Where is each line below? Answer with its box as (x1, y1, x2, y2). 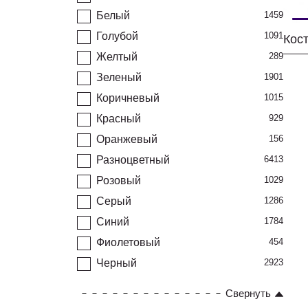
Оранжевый (96, 133, 157, 145)
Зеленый (96, 71, 142, 83)
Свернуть (225, 287, 271, 299)
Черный (96, 257, 137, 269)
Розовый (96, 175, 141, 186)
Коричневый (96, 92, 159, 104)
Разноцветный (96, 154, 170, 166)
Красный (96, 113, 141, 124)
